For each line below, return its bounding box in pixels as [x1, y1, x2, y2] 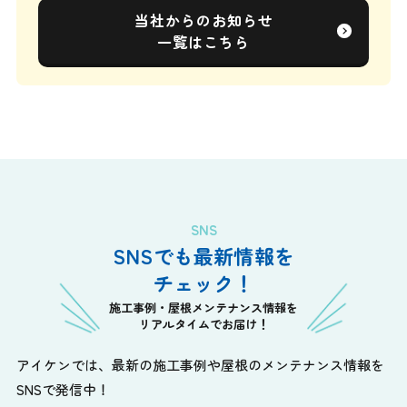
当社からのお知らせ [134, 8, 273, 31]
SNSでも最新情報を [113, 241, 294, 271]
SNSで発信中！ [15, 379, 110, 399]
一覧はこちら [157, 30, 250, 53]
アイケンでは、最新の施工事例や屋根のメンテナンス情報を [15, 354, 384, 374]
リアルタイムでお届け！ [138, 314, 269, 333]
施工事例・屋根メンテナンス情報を [109, 298, 298, 316]
